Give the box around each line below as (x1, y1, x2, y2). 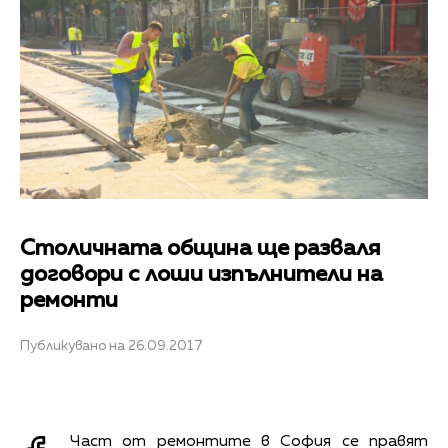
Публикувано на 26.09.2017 (20, 339, 203, 353)
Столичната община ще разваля (20, 238, 381, 261)
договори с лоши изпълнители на (20, 264, 383, 287)
